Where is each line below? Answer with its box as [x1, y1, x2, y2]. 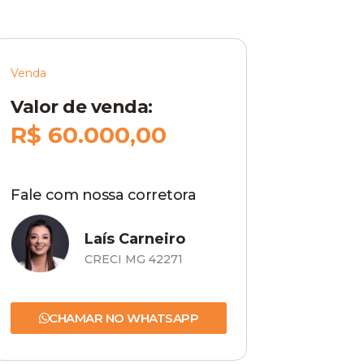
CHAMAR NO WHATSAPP [49, 310, 199, 327]
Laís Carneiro [84, 230, 185, 249]
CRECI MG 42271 [84, 252, 183, 267]
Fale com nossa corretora [11, 186, 196, 205]
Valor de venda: [11, 96, 153, 119]
